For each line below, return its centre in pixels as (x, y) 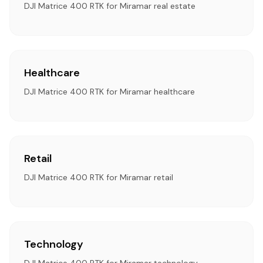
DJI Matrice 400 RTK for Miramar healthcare (109, 92)
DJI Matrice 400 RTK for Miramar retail (99, 177)
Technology (54, 244)
